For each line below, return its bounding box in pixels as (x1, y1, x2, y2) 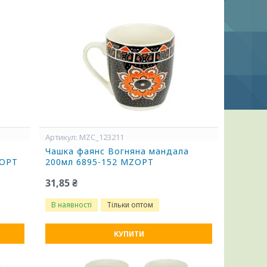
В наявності (51, 200, 92, 210)
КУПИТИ (113, 229, 144, 239)
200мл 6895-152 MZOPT (45, 156, 154, 167)
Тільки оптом (107, 200, 154, 210)
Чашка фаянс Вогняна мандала (45, 145, 190, 157)
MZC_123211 (79, 132, 125, 142)
